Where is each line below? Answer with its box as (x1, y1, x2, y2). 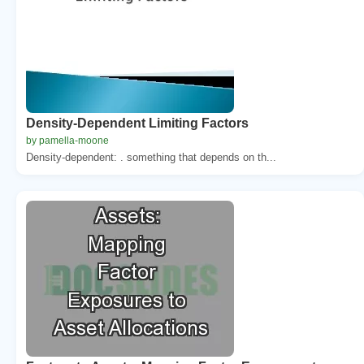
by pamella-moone (26, 134, 109, 146)
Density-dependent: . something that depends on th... (26, 150, 276, 163)
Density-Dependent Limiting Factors (26, 115, 249, 130)
